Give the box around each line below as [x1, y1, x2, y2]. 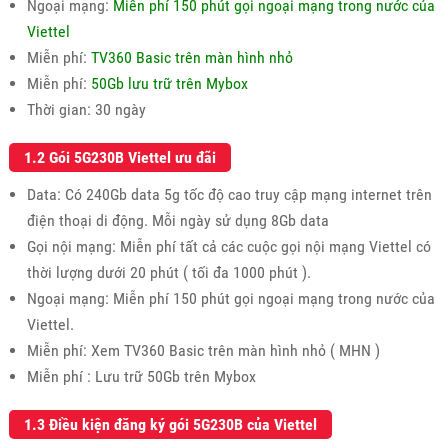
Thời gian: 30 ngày [26, 99, 146, 119]
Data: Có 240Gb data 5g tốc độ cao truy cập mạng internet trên [26, 184, 432, 204]
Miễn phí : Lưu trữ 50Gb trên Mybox [26, 366, 256, 386]
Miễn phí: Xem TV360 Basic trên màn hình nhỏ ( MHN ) [26, 340, 380, 360]
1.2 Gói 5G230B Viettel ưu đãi [23, 147, 216, 167]
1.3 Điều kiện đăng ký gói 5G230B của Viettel [23, 414, 317, 434]
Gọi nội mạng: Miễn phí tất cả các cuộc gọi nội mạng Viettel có [26, 236, 431, 256]
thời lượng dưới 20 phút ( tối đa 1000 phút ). [26, 262, 311, 282]
